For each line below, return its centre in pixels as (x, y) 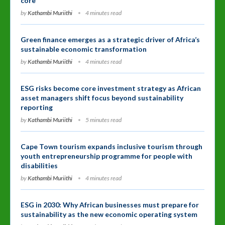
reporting (37, 107)
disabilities (39, 165)
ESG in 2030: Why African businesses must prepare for (110, 204)
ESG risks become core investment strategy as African (111, 88)
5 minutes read (103, 120)
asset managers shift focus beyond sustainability (102, 97)
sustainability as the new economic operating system (109, 214)
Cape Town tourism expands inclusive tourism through (111, 146)
